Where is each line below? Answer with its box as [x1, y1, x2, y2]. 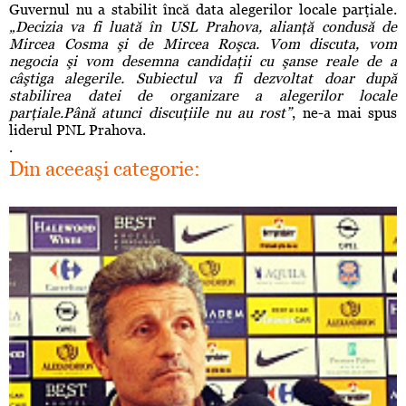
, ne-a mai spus [292, 104, 397, 122]
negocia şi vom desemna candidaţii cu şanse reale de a [9, 53, 397, 71]
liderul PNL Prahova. [9, 121, 146, 140]
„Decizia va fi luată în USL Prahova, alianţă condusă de [9, 18, 397, 36]
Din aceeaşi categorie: [9, 158, 200, 181]
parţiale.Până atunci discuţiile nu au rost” [9, 104, 293, 122]
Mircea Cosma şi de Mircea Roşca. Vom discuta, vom [9, 35, 397, 53]
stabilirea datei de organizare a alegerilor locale [9, 87, 397, 105]
